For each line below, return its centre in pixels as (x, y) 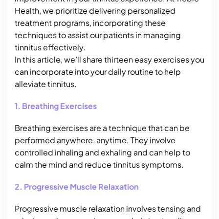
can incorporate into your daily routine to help (98, 72)
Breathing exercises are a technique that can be (102, 128)
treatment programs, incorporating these (90, 23)
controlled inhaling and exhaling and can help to (102, 152)
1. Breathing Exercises (56, 106)
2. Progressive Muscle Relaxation (77, 186)
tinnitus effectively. (50, 47)
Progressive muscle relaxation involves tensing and (108, 208)
